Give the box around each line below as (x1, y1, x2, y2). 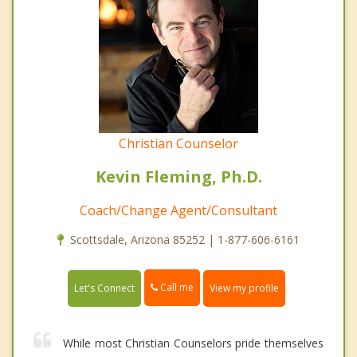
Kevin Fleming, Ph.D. (95, 166, 262, 188)
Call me (158, 280, 194, 295)
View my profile (210, 280, 279, 295)
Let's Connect (74, 280, 135, 295)
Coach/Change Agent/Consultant (80, 202, 277, 220)
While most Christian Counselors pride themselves (63, 335, 324, 351)
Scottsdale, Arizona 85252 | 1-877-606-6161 (70, 232, 300, 248)
